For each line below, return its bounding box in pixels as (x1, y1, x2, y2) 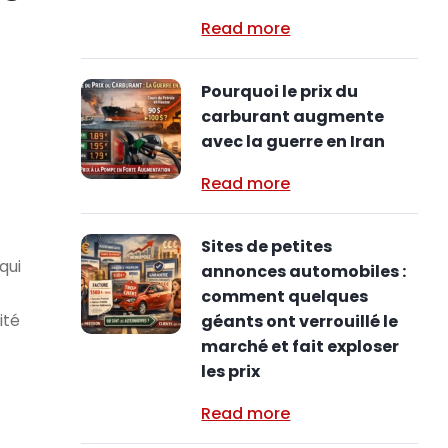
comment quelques (201, 285, 369, 308)
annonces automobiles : (201, 260, 407, 283)
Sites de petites (201, 235, 333, 258)
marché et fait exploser (201, 335, 400, 358)
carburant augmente (201, 105, 385, 128)
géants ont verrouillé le (201, 310, 399, 333)
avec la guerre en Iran (201, 130, 386, 153)
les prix (201, 360, 261, 383)
